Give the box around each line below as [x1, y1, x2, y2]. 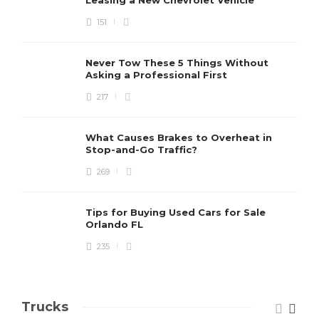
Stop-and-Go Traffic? [85, 144, 200, 155]
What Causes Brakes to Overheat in [85, 132, 272, 143]
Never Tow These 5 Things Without [85, 57, 268, 68]
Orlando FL [85, 219, 146, 230]
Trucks [21, 299, 68, 315]
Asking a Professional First [85, 69, 230, 80]
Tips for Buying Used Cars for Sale [85, 206, 266, 218]
